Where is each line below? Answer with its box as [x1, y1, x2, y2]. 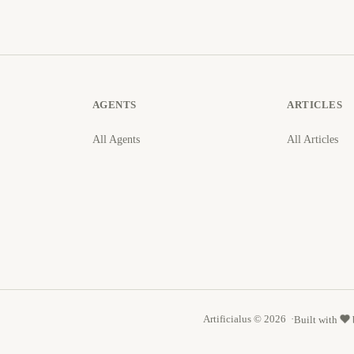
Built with [294, 314, 341, 326]
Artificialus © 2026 [202, 314, 286, 326]
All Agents [92, 133, 140, 145]
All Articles [287, 133, 339, 145]
